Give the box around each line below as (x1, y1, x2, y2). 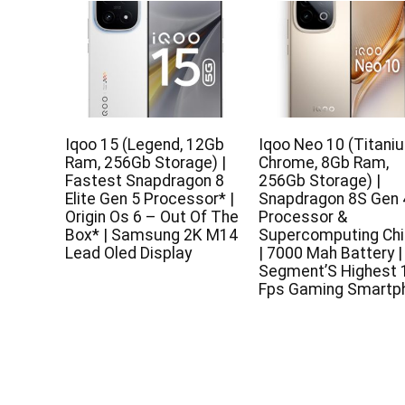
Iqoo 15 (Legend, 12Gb (65, 135, 225, 154)
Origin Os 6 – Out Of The (65, 207, 240, 226)
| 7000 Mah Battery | (259, 243, 403, 262)
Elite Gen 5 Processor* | (65, 189, 235, 208)
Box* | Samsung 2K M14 (65, 225, 239, 244)
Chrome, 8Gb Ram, (259, 153, 390, 172)
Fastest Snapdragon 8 (65, 171, 225, 190)
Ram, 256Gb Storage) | (65, 153, 227, 172)
